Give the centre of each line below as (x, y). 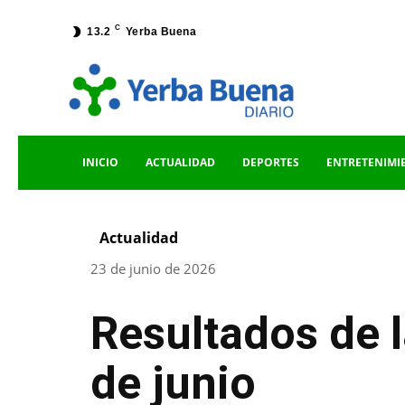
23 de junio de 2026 (153, 269)
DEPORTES (271, 163)
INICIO (100, 163)
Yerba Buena (160, 32)
